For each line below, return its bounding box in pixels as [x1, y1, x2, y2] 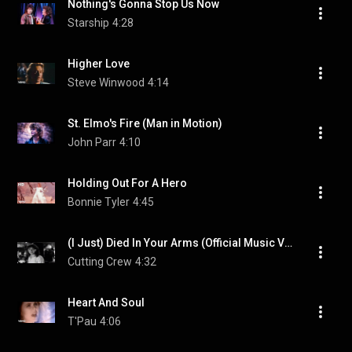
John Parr [68, 136, 116, 148]
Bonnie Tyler [68, 196, 130, 208]
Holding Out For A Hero [68, 177, 187, 189]
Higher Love [68, 57, 130, 70]
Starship [68, 16, 109, 29]
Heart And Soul [68, 296, 145, 309]
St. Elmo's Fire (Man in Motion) [68, 117, 222, 130]
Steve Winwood [68, 76, 145, 89]
